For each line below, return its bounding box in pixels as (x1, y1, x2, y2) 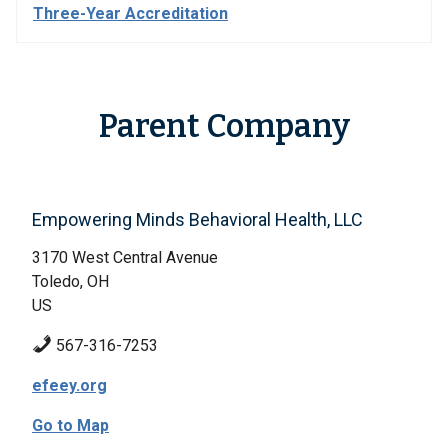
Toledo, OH (32, 272, 109, 291)
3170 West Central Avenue (32, 248, 218, 267)
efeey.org (32, 376, 107, 395)
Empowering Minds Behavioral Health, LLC (32, 209, 363, 230)
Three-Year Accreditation (33, 4, 228, 23)
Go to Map (32, 416, 109, 435)
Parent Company (98, 107, 350, 145)
